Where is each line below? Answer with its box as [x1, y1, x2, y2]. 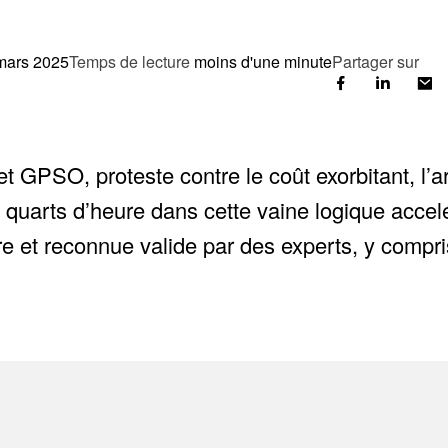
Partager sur [332, 50, 419, 73]
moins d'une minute [194, 50, 332, 73]
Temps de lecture [69, 50, 190, 73]
